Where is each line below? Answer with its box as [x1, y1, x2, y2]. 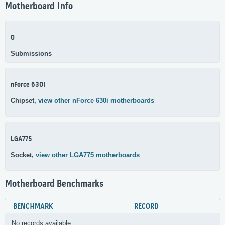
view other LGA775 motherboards [36, 151, 140, 159]
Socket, [11, 151, 36, 159]
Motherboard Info [5, 1, 73, 13]
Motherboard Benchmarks [5, 178, 103, 190]
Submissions [11, 49, 52, 57]
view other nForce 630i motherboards [38, 97, 154, 105]
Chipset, [11, 97, 38, 105]
